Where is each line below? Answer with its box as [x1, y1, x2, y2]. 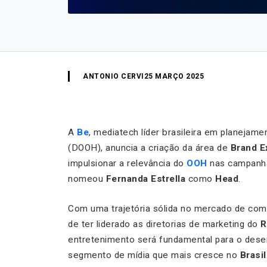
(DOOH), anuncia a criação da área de [68, 142, 231, 153]
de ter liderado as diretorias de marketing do [68, 218, 260, 229]
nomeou [68, 173, 106, 184]
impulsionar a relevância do [68, 157, 187, 169]
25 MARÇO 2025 [144, 72, 204, 80]
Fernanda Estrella [105, 173, 185, 184]
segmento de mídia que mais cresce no [68, 249, 240, 260]
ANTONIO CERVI [83, 72, 144, 80]
